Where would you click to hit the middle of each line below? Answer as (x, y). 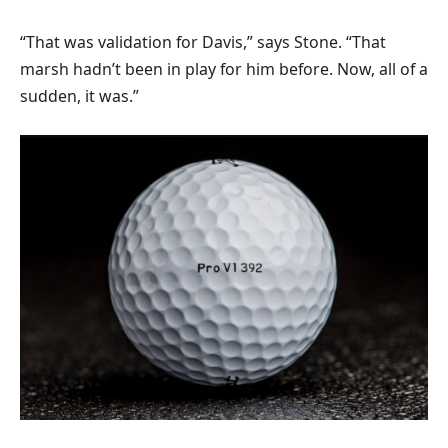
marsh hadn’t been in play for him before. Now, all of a (224, 69)
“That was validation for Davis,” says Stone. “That (203, 42)
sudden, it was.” (79, 96)
